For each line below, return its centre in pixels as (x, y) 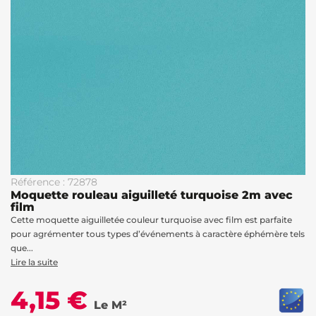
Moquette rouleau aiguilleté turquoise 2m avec (152, 195)
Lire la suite (34, 262)
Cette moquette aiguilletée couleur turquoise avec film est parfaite (151, 220)
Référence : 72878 (54, 182)
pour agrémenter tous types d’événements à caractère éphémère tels (158, 234)
